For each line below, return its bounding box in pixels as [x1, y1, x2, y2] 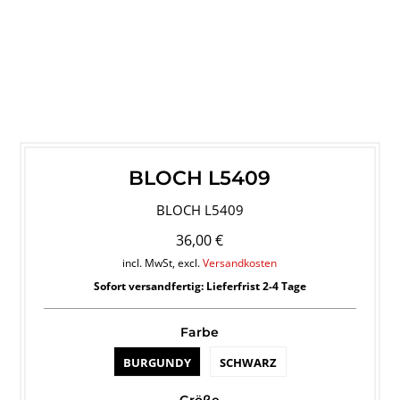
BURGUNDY [122, 354, 191, 371]
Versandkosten [203, 255, 278, 271]
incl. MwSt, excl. [122, 255, 204, 271]
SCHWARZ [219, 354, 277, 371]
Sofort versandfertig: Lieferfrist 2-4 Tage [93, 279, 306, 295]
